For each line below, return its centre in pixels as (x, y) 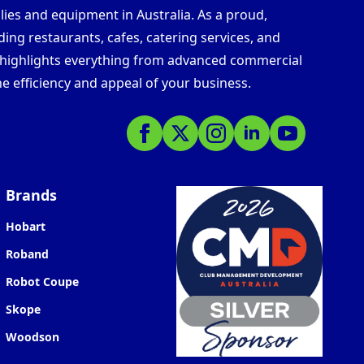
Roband (27, 254)
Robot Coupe (42, 282)
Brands (31, 195)
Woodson (32, 337)
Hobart (26, 227)
